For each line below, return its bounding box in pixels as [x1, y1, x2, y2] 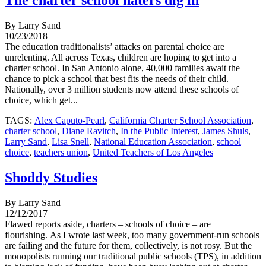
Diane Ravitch [62, 126, 116, 137]
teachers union [34, 147, 88, 158]
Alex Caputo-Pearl [34, 115, 104, 126]
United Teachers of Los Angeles [93, 147, 213, 158]
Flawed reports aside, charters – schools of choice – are [5, 219, 211, 230]
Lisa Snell [52, 137, 89, 147]
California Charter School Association [109, 115, 251, 126]
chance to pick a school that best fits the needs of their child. [5, 74, 229, 84]
